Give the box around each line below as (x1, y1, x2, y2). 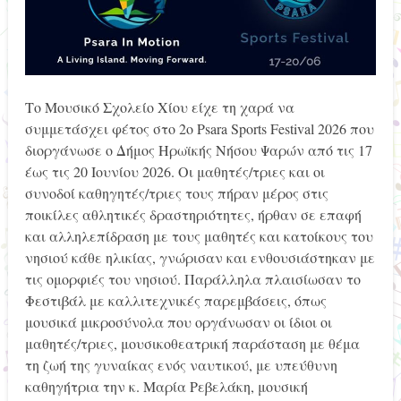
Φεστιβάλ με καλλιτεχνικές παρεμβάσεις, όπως (24, 291, 327, 311)
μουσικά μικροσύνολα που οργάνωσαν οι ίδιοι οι (24, 312, 332, 332)
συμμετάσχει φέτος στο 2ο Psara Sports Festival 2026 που (24, 119, 374, 139)
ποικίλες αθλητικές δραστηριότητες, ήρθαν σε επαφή (24, 205, 362, 225)
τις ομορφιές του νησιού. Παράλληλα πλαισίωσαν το (24, 269, 361, 289)
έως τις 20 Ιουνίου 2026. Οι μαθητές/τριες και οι (24, 162, 325, 182)
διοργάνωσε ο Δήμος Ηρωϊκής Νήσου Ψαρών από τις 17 (24, 141, 372, 160)
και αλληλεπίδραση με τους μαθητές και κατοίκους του (24, 226, 373, 246)
